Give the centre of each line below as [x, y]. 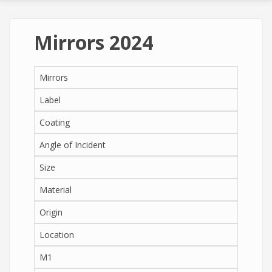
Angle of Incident [73, 144]
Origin [51, 212]
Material [56, 189]
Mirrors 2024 [93, 42]
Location [57, 234]
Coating [55, 122]
